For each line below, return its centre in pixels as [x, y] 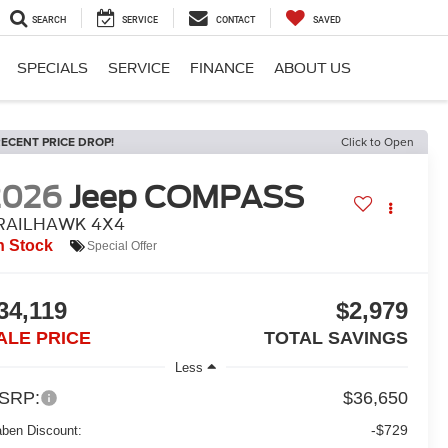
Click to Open [377, 141]
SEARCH [49, 20]
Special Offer [122, 245]
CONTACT [235, 20]
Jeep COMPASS [187, 197]
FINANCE [222, 68]
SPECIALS [52, 68]
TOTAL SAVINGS [335, 338]
